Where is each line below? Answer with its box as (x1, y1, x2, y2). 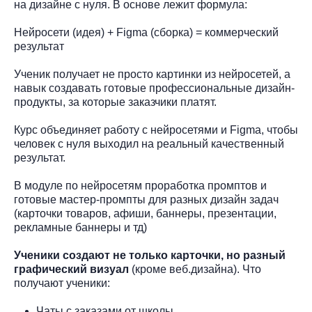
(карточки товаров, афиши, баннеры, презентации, (14, 208, 276, 219)
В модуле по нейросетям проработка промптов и (14, 180, 267, 192)
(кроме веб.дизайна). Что (129, 263, 261, 275)
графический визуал (14, 263, 129, 275)
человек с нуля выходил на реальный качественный (14, 138, 284, 150)
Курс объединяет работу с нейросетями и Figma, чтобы (14, 124, 298, 136)
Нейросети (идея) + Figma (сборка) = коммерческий (14, 26, 279, 38)
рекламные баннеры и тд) (14, 221, 150, 233)
